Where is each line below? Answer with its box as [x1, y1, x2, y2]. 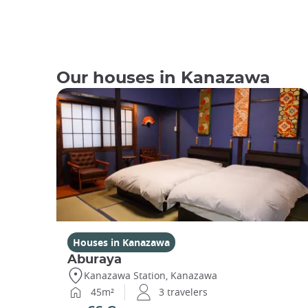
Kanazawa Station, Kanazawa [84, 269, 217, 283]
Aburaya [67, 252, 122, 266]
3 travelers [159, 285, 208, 299]
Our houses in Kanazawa [56, 70, 270, 87]
